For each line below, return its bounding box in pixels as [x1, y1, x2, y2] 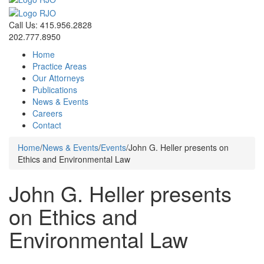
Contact [32, 118, 61, 131]
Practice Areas [32, 60, 87, 72]
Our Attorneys [32, 71, 84, 84]
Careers [32, 107, 62, 119]
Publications [32, 83, 77, 95]
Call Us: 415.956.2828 [9, 18, 92, 31]
